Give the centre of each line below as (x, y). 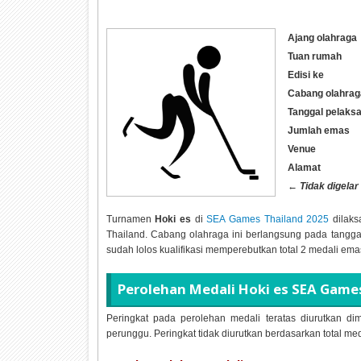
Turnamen (131, 219)
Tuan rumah (314, 56)
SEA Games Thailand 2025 (268, 219)
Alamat (304, 167)
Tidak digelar (329, 186)
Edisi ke (305, 75)
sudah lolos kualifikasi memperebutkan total (203, 249)
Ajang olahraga (322, 37)
